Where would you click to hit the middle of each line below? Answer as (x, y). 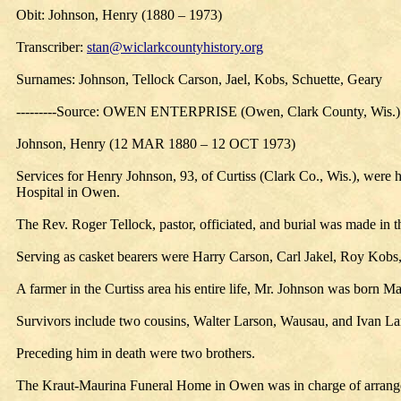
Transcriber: (51, 47)
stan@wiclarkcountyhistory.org (175, 47)
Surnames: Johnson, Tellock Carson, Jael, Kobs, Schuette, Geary (199, 79)
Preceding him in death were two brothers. (136, 353)
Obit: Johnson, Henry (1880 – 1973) (119, 15)
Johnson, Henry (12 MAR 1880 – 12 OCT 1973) (156, 144)
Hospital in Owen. (68, 192)
